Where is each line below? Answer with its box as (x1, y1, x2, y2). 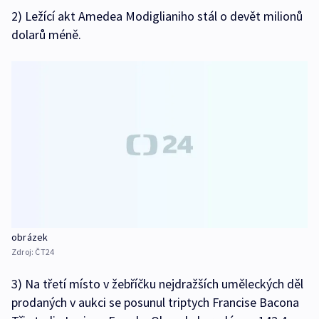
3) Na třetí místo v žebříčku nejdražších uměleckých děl (11, 275, 303, 292)
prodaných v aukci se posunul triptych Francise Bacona (11, 293, 299, 310)
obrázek (11, 230, 48, 244)
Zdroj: (11, 246, 36, 257)
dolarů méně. (11, 26, 81, 43)
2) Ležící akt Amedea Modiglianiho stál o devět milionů (11, 8, 303, 25)
